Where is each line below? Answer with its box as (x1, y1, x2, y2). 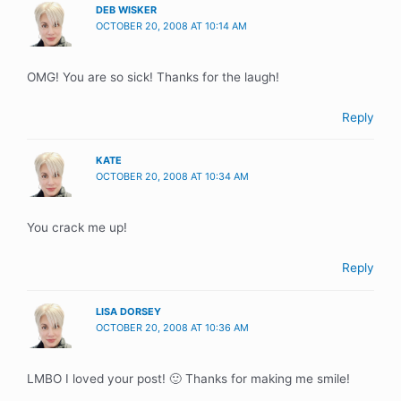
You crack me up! (27, 220, 127, 235)
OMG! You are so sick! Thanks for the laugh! (27, 69, 279, 84)
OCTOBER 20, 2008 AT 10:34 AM (96, 170, 250, 183)
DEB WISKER (96, 3, 158, 16)
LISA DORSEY (96, 304, 162, 318)
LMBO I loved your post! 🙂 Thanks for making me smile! (27, 371, 350, 386)
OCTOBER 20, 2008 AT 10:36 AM (96, 320, 250, 334)
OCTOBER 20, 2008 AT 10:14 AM (96, 19, 248, 32)
